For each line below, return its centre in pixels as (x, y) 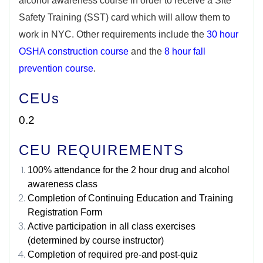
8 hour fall (185, 52)
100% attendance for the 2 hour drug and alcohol (129, 170)
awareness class (63, 184)
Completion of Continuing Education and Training (130, 198)
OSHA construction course (74, 52)
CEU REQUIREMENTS (102, 150)
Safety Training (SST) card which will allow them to (124, 18)
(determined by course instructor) (96, 241)
